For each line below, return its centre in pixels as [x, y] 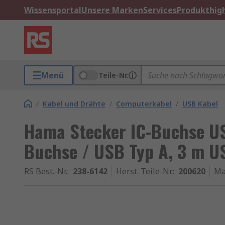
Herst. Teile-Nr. [144, 171]
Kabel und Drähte [74, 104]
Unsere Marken [112, 10]
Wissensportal [53, 10]
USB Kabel [200, 104]
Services [160, 10]
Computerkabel [144, 104]
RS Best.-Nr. [46, 171]
